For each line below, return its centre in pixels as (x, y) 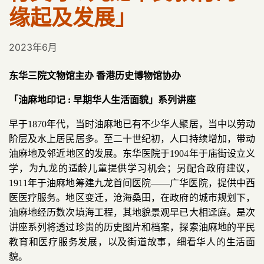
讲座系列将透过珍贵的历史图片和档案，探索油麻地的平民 (132, 227)
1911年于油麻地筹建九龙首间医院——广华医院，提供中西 (132, 183)
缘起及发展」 (75, 18)
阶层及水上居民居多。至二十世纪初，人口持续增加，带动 (132, 139)
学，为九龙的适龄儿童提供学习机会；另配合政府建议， (132, 168)
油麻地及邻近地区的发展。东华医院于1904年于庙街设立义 (132, 154)
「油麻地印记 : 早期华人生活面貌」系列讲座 (102, 100)
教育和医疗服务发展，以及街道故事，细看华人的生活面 (132, 242)
